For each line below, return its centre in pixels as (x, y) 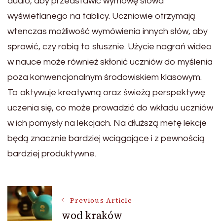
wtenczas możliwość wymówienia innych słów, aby (108, 31)
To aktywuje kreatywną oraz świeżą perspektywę (106, 92)
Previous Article (101, 201)
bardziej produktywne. (52, 153)
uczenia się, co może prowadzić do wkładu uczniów (110, 108)
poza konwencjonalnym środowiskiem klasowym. (105, 77)
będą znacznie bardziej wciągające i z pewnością (106, 138)
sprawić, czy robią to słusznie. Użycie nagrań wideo (110, 46)
